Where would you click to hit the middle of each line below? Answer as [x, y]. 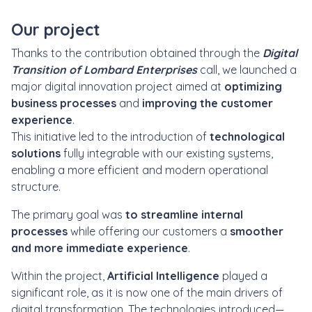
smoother [257, 231]
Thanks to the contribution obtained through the [137, 53]
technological [247, 136]
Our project [56, 30]
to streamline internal [184, 214]
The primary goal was [68, 214]
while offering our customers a [149, 231]
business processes [64, 103]
